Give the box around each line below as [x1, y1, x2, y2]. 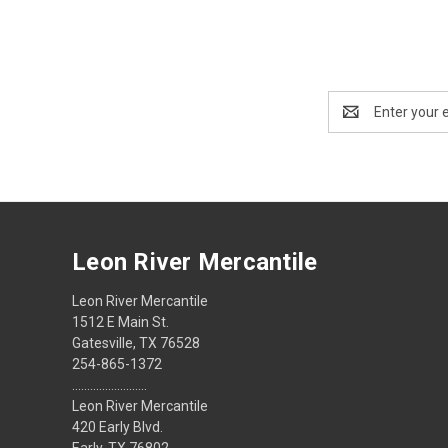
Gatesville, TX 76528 [72, 334, 200, 351]
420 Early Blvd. [72, 418, 163, 435]
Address [328, 113, 381, 130]
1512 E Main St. [72, 313, 169, 330]
